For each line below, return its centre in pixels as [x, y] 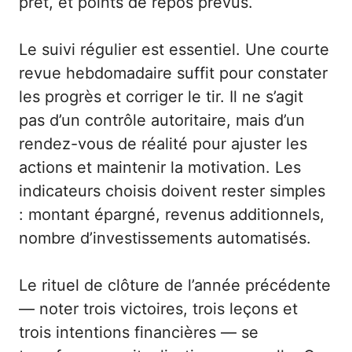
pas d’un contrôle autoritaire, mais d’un [162, 121]
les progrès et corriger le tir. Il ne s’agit [161, 97]
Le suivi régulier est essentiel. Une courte [174, 50]
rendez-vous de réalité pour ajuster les [163, 144]
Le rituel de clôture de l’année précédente [175, 286]
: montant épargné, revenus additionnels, [172, 215]
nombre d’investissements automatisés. [165, 238]
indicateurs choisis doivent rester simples [172, 191]
